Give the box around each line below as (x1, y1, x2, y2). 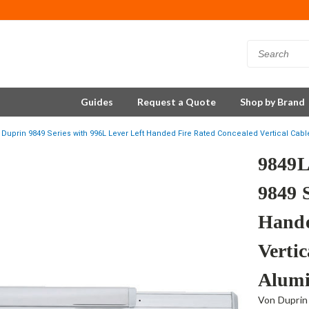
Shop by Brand (240, 96, 305, 108)
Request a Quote (137, 96, 216, 108)
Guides (81, 96, 113, 108)
